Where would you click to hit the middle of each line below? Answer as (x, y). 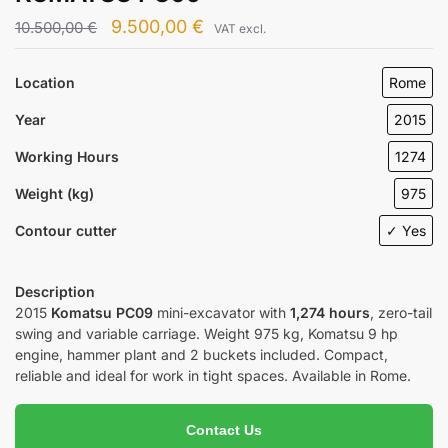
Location (45, 83)
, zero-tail (401, 313)
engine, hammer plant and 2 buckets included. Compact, (201, 355)
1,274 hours (330, 313)
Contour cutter (66, 231)
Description (55, 292)
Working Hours (67, 157)
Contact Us (224, 430)
